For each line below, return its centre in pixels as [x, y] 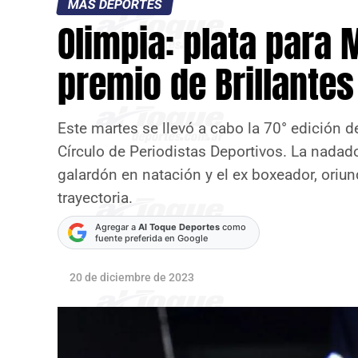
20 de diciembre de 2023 [132, 277]
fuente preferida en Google [151, 238]
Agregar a [117, 227]
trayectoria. [95, 198]
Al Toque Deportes [179, 227]
